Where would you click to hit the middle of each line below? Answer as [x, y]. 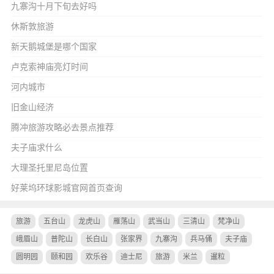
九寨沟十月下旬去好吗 [54, 6]
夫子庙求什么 [36, 147]
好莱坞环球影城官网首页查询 [66, 188]
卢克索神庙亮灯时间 [49, 67]
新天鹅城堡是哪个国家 [54, 46]
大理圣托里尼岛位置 [49, 168]
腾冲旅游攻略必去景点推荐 [62, 127]
